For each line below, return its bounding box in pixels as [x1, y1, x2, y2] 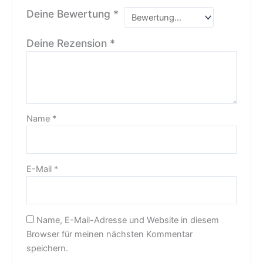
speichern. [26, 242, 69, 254]
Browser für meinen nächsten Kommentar [26, 228, 193, 240]
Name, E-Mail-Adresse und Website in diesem [36, 214, 220, 225]
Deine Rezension [26, 36, 110, 49]
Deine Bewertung [26, 8, 114, 21]
